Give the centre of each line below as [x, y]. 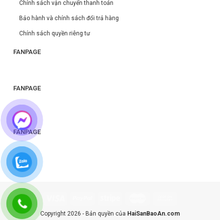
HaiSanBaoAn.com [153, 214]
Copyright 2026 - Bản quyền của [84, 214]
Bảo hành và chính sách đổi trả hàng [69, 18]
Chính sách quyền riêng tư [55, 33]
